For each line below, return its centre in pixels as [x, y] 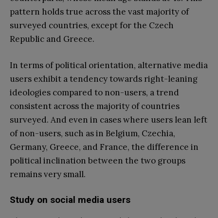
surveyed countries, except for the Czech [92, 25]
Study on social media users [70, 200]
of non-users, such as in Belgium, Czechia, [92, 133]
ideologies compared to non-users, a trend [94, 92]
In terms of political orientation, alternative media [109, 65]
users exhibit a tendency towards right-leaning [104, 79]
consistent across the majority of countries [95, 106]
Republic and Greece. [52, 39]
